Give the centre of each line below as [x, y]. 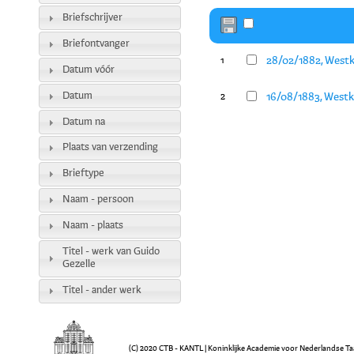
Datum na [83, 122]
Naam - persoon [98, 200]
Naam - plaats [92, 226]
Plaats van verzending [110, 148]
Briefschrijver [92, 17]
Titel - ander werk [102, 291]
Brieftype [83, 174]
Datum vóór [88, 70]
